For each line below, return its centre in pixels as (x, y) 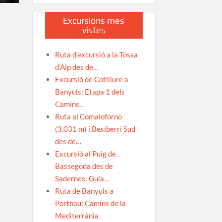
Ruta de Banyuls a (84, 191)
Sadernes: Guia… (82, 178)
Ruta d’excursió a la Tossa (96, 54)
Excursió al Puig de (85, 153)
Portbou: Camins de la (90, 203)
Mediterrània (77, 215)
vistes (94, 30)
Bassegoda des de (84, 166)
